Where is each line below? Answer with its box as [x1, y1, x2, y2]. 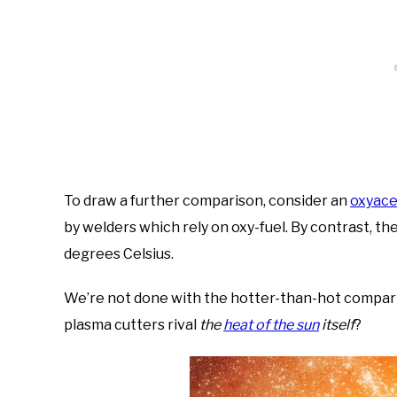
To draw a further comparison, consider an [64, 191, 350, 209]
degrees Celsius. [64, 245, 174, 262]
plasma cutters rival [64, 315, 199, 333]
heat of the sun [223, 315, 319, 333]
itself [319, 315, 354, 333]
